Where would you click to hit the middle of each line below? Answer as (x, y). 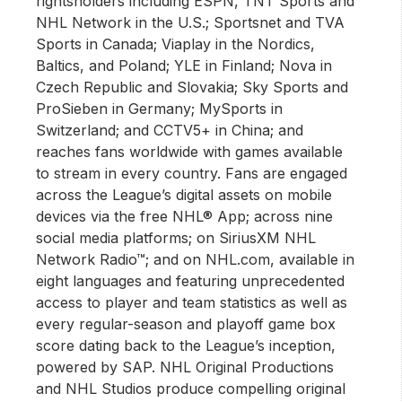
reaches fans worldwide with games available (190, 152)
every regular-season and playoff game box (186, 324)
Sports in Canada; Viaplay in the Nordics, (176, 44)
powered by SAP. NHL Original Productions (185, 367)
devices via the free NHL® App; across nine (185, 217)
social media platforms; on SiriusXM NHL (176, 238)
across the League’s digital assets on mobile (184, 195)
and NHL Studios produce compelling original (191, 389)
